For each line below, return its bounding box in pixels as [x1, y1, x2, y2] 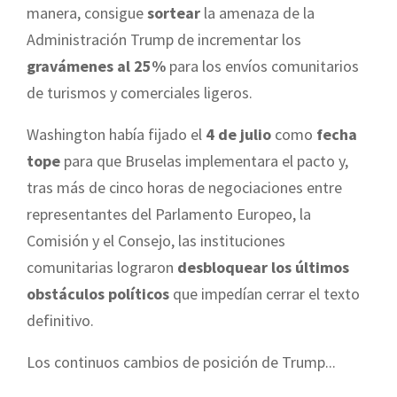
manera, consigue [27, 3, 147, 24]
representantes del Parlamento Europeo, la [27, 204, 311, 225]
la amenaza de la [200, 3, 315, 24]
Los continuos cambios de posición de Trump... [27, 352, 336, 373]
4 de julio [206, 124, 271, 145]
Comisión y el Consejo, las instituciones [27, 230, 285, 252]
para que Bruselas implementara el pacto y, [60, 151, 348, 172]
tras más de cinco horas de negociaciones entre [27, 177, 342, 198]
